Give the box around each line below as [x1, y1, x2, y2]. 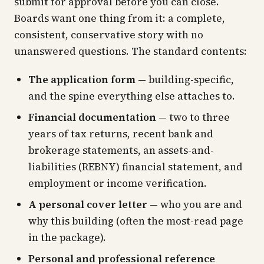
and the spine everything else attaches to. [28, 89, 235, 103]
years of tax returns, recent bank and [28, 127, 213, 141]
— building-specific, [136, 72, 234, 87]
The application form [28, 72, 136, 87]
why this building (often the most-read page [28, 214, 243, 228]
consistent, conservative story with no [14, 28, 203, 42]
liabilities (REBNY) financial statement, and [28, 160, 243, 174]
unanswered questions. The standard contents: [14, 44, 247, 58]
